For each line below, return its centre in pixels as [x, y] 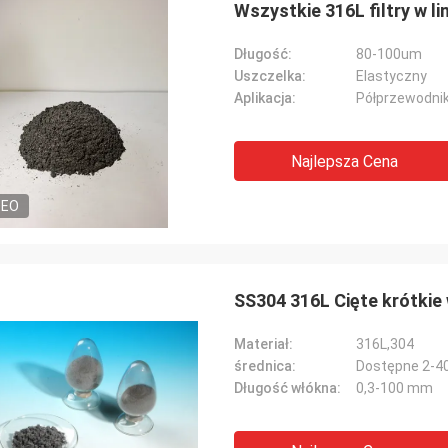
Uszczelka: [270, 76]
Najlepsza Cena [344, 161]
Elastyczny [391, 76]
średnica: [265, 366]
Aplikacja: [265, 98]
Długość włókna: [287, 388]
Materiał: [263, 344]
